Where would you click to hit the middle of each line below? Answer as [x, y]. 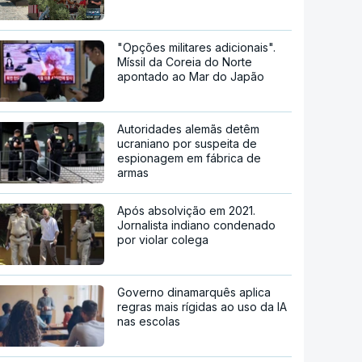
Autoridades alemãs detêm [189, 128]
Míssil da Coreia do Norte [185, 61]
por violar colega [163, 239]
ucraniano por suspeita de [187, 143]
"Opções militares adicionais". [197, 47]
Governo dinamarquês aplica [194, 292]
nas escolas [149, 321]
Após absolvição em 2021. [187, 210]
